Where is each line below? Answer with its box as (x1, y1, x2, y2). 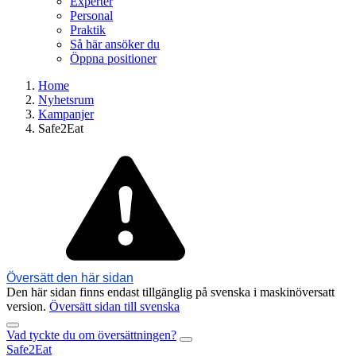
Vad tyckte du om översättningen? (6, 328, 176, 342)
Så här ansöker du (70, 37, 160, 51)
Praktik (70, 23, 106, 37)
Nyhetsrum (38, 93, 94, 106)
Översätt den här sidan (6, 271, 133, 284)
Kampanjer (38, 107, 94, 121)
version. (6, 300, 49, 313)
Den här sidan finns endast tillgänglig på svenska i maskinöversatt (6, 285, 335, 299)
